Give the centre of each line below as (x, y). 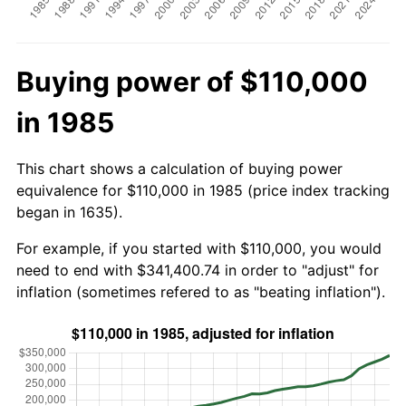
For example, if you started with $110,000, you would (199, 248)
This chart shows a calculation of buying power (179, 168)
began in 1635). (69, 212)
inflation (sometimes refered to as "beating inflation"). (201, 291)
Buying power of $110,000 (192, 81)
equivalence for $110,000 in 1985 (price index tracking (203, 190)
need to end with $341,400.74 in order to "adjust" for (198, 270)
